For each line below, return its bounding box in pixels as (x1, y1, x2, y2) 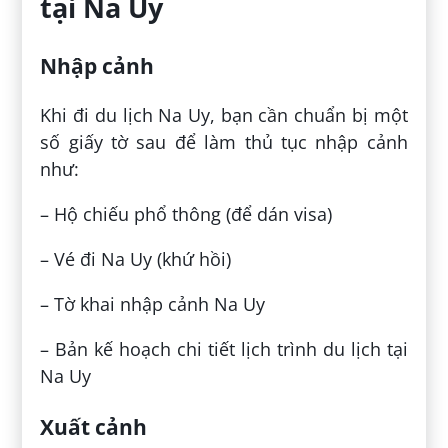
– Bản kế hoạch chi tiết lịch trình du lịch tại (40, 337, 408, 362)
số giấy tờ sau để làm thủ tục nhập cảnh (40, 130, 408, 155)
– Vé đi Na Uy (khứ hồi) (40, 247, 232, 272)
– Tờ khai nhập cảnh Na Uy (40, 292, 266, 317)
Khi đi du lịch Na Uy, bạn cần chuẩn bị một (40, 103, 408, 128)
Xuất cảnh (40, 412, 148, 442)
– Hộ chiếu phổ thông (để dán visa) (40, 202, 333, 227)
